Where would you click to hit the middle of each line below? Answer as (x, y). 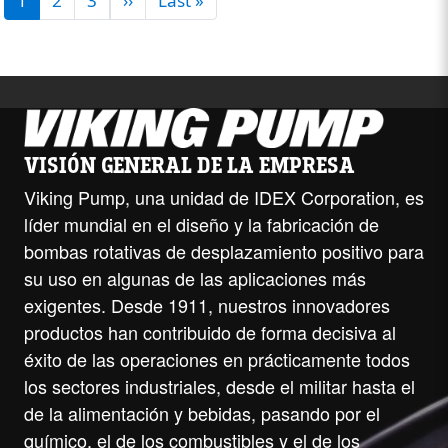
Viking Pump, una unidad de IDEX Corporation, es (224, 197)
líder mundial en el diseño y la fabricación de (201, 224)
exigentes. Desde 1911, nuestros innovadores (207, 305)
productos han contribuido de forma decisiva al (210, 332)
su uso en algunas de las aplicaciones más (195, 278)
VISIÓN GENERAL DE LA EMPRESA (189, 166)
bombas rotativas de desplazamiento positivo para (224, 251)
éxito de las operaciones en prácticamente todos (217, 359)
